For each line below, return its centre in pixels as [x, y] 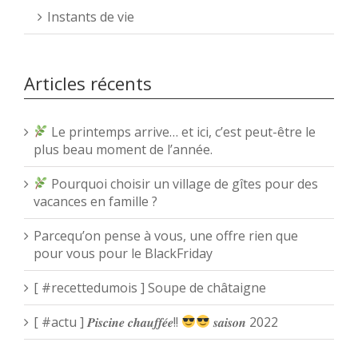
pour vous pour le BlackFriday [123, 253]
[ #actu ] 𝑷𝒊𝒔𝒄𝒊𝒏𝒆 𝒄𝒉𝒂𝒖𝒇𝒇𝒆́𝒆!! [107, 322]
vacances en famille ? [95, 201]
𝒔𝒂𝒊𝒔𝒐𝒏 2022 [245, 322]
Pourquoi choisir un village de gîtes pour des [183, 183]
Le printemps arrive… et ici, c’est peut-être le [182, 131]
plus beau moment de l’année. [123, 149]
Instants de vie [91, 17]
